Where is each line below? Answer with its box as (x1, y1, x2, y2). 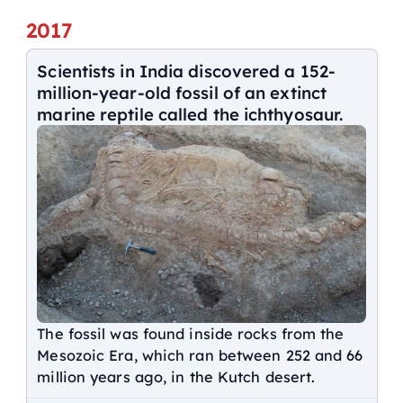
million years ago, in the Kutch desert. (37, 367, 316, 386)
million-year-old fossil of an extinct (37, 82, 327, 104)
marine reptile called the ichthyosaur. (37, 103, 344, 126)
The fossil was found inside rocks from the (37, 324, 345, 343)
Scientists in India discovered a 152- (37, 60, 336, 83)
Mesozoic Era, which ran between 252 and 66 (37, 345, 363, 364)
